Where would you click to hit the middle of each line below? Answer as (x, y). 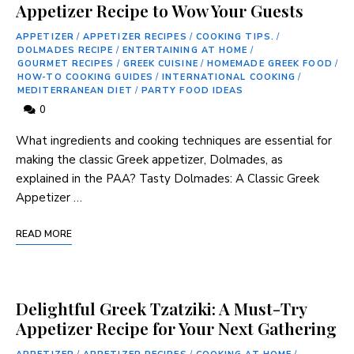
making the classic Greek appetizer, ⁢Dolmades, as (149, 159)
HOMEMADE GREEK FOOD (269, 63)
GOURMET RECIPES (66, 63)
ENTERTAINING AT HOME (185, 50)
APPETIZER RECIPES (135, 36)
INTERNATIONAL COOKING (229, 77)
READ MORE (44, 233)
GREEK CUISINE (160, 63)
